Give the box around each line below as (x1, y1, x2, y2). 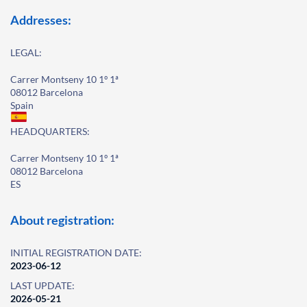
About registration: (10, 212, 114, 228)
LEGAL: (10, 47, 42, 58)
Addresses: (10, 12, 71, 27)
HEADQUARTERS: (10, 125, 90, 137)
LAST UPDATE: (10, 280, 75, 291)
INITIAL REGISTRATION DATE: (10, 247, 142, 258)
